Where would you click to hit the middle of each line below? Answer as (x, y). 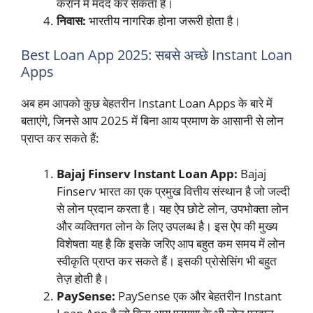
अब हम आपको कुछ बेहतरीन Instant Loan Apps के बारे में (147, 103)
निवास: (71, 20)
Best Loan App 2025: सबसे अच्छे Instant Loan (156, 55)
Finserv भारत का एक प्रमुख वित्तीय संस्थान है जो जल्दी (173, 191)
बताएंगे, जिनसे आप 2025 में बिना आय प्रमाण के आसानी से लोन (152, 121)
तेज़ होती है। (83, 278)
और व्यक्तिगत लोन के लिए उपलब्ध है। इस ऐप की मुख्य (167, 226)
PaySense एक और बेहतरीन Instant (198, 296)
